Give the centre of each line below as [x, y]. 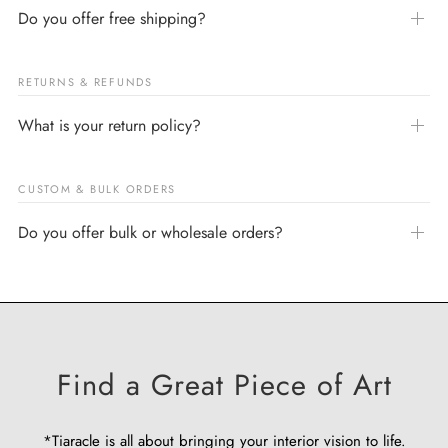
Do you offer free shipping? [112, 18]
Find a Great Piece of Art [224, 384]
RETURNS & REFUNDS [85, 81]
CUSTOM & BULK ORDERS [97, 188]
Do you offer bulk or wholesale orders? [150, 232]
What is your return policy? [109, 125]
